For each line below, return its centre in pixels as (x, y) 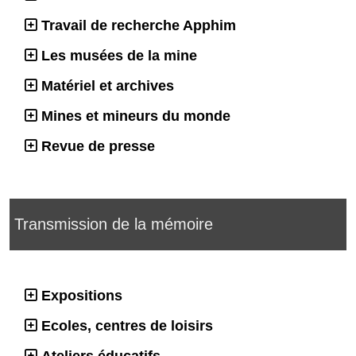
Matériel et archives (108, 86)
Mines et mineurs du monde (136, 116)
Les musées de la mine (119, 56)
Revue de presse (98, 147)
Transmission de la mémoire (114, 224)
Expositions (82, 296)
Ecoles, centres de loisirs (127, 326)
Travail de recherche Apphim (139, 26)
